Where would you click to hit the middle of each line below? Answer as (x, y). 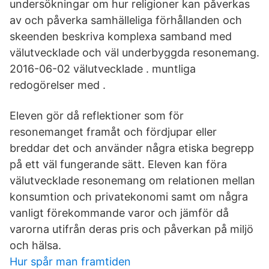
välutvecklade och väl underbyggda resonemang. (134, 53)
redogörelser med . (58, 85)
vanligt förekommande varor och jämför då (119, 213)
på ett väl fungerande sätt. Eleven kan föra (118, 164)
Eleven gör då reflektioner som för (97, 116)
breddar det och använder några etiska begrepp (132, 148)
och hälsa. (35, 245)
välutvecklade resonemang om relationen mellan (132, 180)
